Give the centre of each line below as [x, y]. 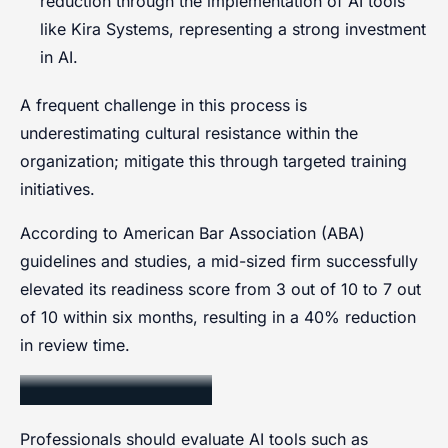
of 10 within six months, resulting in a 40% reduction [218, 316]
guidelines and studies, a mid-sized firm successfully [219, 260]
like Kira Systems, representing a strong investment [233, 28]
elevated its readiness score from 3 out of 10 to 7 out [220, 288]
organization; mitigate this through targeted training [213, 160]
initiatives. [57, 188]
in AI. [59, 56]
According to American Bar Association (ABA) [192, 232]
